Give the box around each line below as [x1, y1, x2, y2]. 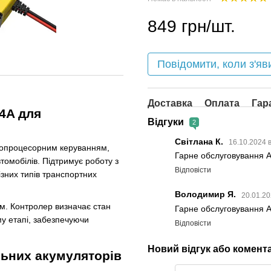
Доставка [148, 98, 192, 108]
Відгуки [148, 117, 186, 127]
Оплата [204, 98, 240, 108]
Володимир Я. [175, 189, 238, 200]
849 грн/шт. [148, 17, 235, 36]
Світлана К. [175, 137, 226, 147]
